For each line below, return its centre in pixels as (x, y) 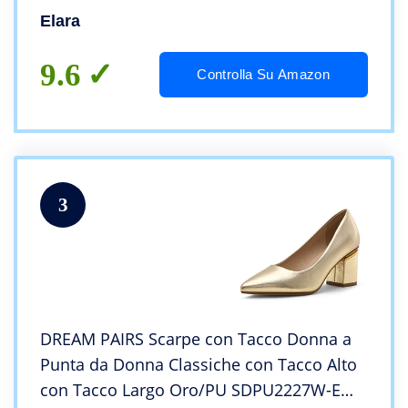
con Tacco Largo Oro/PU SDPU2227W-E (190, 390)
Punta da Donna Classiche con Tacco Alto (199, 365)
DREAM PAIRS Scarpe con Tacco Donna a (196, 339)
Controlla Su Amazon (264, 75)
